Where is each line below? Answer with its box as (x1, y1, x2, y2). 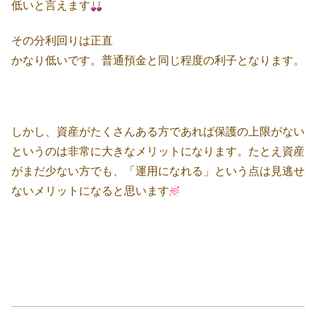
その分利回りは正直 (11, 35, 113, 47)
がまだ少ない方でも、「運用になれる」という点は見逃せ (11, 165, 305, 178)
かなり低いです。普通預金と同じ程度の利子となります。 (11, 54, 305, 67)
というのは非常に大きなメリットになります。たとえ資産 (11, 145, 305, 158)
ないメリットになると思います (11, 185, 169, 197)
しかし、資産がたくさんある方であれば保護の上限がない (11, 126, 305, 138)
